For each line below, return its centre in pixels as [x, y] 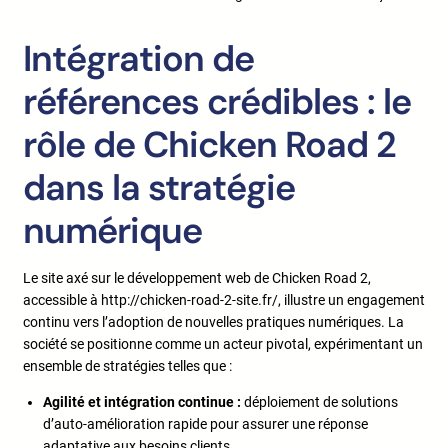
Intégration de [138, 59]
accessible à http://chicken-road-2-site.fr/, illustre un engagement [224, 300]
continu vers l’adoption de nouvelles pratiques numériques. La [213, 322]
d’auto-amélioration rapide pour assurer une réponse [205, 424]
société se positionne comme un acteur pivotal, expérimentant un [223, 344]
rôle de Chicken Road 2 [209, 145]
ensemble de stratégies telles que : [127, 366]
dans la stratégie [159, 188]
